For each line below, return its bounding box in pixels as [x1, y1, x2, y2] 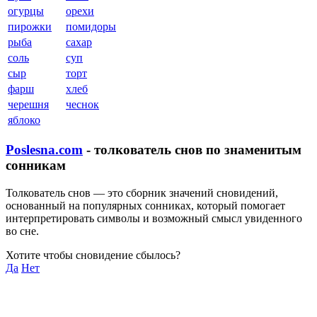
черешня [8, 98, 49, 111]
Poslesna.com [6, 142, 83, 157]
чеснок [66, 98, 99, 111]
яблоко [8, 114, 40, 127]
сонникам [6, 157, 66, 173]
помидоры [66, 21, 116, 33]
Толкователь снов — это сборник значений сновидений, [6, 186, 278, 199]
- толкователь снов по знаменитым [83, 142, 301, 157]
